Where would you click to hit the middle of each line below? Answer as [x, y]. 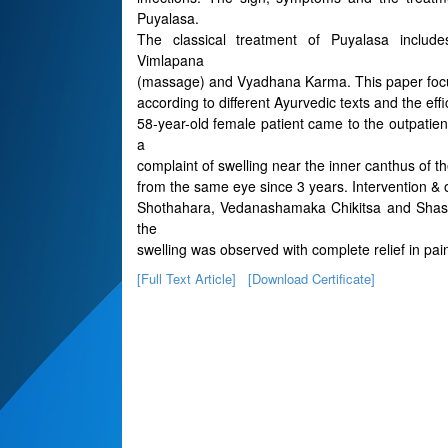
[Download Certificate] [311, 278]
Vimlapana [170, 60]
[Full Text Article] [186, 278]
